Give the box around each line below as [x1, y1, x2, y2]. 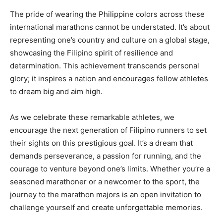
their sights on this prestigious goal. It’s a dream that [10, 138, 193, 148]
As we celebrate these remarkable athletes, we [10, 112, 174, 122]
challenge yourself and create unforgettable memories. [10, 203, 203, 213]
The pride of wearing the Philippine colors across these [10, 9, 205, 19]
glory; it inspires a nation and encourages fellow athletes [10, 74, 208, 84]
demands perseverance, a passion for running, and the [10, 151, 201, 161]
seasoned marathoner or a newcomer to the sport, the [10, 177, 200, 187]
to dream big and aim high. [10, 87, 103, 97]
